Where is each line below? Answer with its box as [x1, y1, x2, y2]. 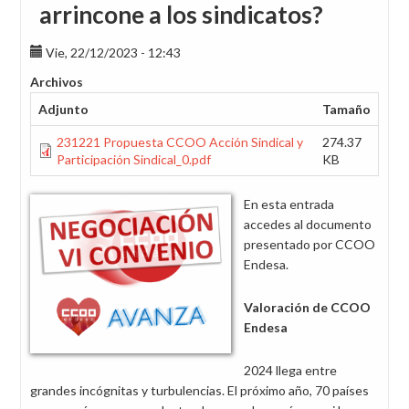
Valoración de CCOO [244, 299, 371, 315]
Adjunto [38, 101, 89, 117]
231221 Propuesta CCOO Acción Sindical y [57, 134, 303, 150]
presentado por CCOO [244, 236, 375, 252]
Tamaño [322, 101, 371, 117]
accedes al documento [244, 216, 372, 232]
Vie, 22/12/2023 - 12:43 [46, 45, 181, 60]
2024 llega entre [244, 362, 337, 378]
